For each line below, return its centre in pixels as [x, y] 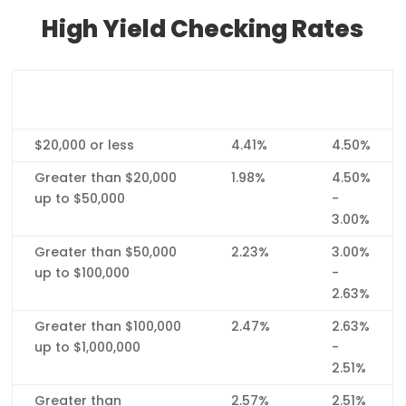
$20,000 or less [85, 145]
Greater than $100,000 [108, 327]
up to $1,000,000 [88, 348]
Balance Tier [79, 89]
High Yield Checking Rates [203, 29]
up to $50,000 [80, 199]
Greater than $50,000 [106, 252]
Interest [260, 89]
